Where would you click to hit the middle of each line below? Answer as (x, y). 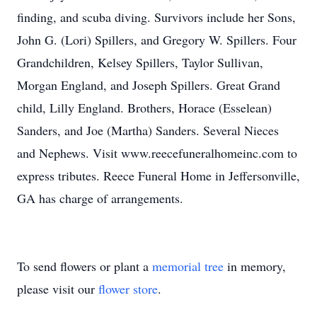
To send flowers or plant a (85, 266)
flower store (128, 289)
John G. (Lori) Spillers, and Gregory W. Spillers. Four (157, 40)
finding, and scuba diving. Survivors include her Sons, (156, 17)
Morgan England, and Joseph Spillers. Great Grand (149, 85)
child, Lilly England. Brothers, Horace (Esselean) (144, 108)
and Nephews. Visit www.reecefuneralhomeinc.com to (157, 153)
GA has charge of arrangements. (100, 198)
